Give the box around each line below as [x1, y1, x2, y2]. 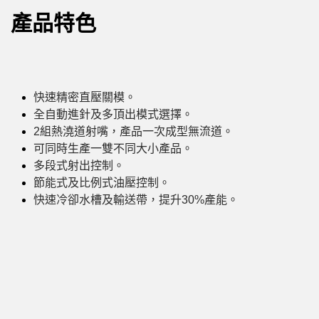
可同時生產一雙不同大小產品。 [33, 142, 193, 155]
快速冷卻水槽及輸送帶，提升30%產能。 [33, 194, 239, 206]
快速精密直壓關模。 [33, 91, 136, 104]
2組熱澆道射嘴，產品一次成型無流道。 [33, 125, 234, 138]
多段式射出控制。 [33, 159, 125, 172]
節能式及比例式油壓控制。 [33, 177, 170, 189]
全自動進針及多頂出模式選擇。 [33, 108, 193, 121]
